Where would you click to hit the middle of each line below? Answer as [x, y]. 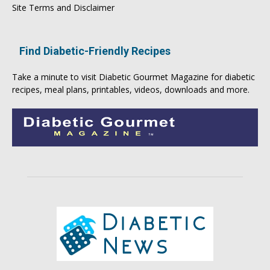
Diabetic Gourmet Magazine [154, 77]
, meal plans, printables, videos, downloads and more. [145, 89]
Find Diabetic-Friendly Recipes [95, 51]
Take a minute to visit [55, 77]
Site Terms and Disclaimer [63, 7]
